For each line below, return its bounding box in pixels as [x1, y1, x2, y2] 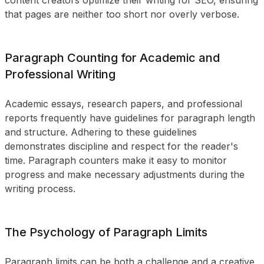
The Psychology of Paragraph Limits [5, 225, 207, 239]
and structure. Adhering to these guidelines [5, 126, 197, 138]
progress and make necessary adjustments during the [5, 169, 245, 180]
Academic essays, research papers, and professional [5, 98, 242, 110]
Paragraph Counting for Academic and [5, 51, 220, 65]
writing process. [5, 183, 75, 194]
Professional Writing [5, 67, 115, 81]
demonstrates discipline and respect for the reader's [5, 140, 238, 152]
